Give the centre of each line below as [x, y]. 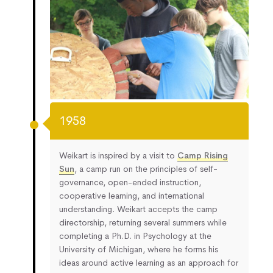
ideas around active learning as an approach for [149, 262]
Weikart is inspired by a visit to [118, 155]
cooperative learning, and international [132, 195]
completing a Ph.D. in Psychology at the [135, 236]
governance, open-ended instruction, [130, 182]
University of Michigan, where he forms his [139, 249]
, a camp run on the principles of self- [146, 168]
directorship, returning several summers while [143, 222]
